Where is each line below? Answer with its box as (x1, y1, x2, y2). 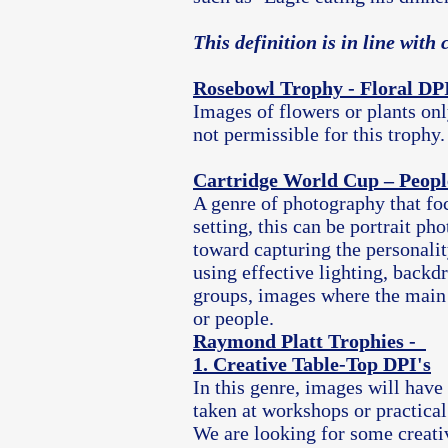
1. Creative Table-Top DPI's (193, 353, 431, 375)
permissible (224, 123, 319, 145)
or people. (193, 307, 274, 329)
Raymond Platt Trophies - (193, 330, 426, 352)
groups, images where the (193, 284, 400, 306)
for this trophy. (319, 123, 445, 145)
